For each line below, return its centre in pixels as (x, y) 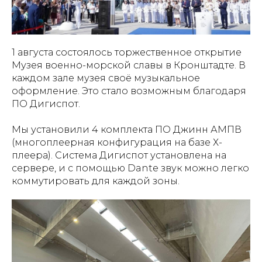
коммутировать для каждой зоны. (96, 181)
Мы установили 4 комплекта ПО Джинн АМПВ (127, 130)
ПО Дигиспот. (46, 104)
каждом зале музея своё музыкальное (106, 78)
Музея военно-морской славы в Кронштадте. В (129, 65)
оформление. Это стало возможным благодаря (129, 91)
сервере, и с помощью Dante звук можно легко (130, 168)
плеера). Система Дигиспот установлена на (119, 156)
